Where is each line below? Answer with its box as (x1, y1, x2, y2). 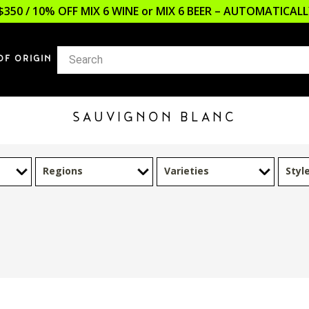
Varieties (163, 164, 209, 177)
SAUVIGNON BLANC (72, 110, 237, 128)
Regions (42, 164, 83, 177)
